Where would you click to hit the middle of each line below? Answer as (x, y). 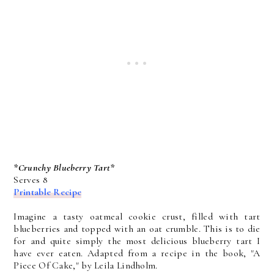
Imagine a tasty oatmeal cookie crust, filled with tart (137, 217)
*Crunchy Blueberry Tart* (64, 168)
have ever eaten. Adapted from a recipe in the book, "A (137, 253)
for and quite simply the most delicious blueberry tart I (137, 241)
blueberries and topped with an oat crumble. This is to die (137, 229)
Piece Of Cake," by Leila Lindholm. (86, 265)
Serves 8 (31, 180)
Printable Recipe (48, 192)
